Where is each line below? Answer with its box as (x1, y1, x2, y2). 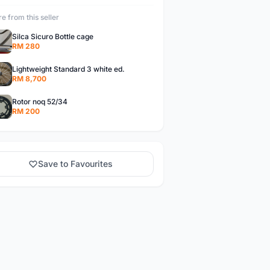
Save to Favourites (38, 159, 113, 169)
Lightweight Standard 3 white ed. (11, 64, 125, 74)
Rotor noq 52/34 (11, 97, 67, 106)
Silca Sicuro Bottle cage (11, 32, 93, 41)
